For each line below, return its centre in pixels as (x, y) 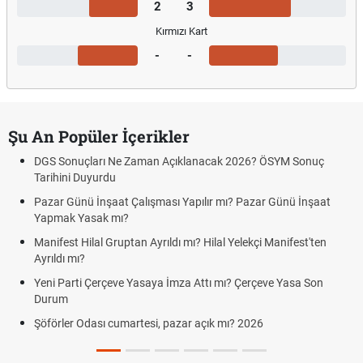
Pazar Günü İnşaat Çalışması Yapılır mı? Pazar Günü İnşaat (182, 202)
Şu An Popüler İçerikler (99, 136)
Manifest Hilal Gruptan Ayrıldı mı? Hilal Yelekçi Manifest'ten (180, 242)
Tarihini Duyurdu (75, 177)
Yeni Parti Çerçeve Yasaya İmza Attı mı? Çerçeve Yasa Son (179, 283)
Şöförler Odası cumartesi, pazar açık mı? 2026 (149, 323)
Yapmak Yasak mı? (81, 218)
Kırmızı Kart (181, 31)
